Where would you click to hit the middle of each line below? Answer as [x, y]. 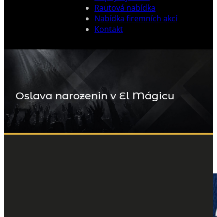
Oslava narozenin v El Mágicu [95, 95]
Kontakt [109, 29]
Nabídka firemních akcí [136, 18]
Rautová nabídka [125, 8]
